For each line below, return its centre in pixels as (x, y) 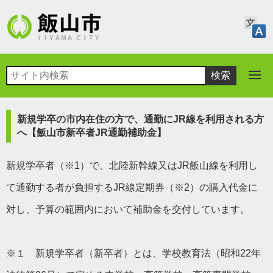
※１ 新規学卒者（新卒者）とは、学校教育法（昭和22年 (133, 253)
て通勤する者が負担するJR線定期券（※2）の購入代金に (132, 187)
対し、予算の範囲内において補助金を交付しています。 (128, 209)
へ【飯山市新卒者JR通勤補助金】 (92, 133)
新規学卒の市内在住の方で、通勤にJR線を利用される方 (140, 119)
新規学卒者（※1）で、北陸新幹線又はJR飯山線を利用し (132, 165)
